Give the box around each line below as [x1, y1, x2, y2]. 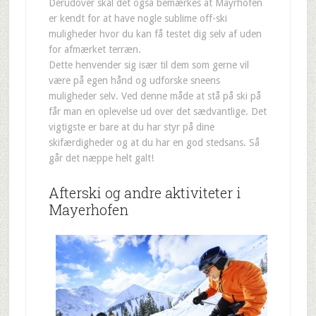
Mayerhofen [48, 200, 128, 219]
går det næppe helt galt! [48, 152, 154, 164]
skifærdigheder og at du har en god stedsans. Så [48, 137, 260, 148]
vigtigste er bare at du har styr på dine [48, 121, 214, 133]
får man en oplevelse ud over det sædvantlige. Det [48, 106, 267, 117]
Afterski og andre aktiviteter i [48, 183, 241, 202]
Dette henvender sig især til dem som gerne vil [48, 59, 249, 71]
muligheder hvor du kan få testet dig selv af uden [48, 28, 262, 39]
